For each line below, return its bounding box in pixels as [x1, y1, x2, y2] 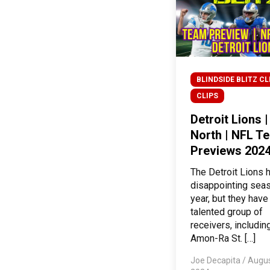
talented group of [190, 206, 263, 218]
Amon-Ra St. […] [190, 233, 256, 245]
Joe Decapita [190, 256, 242, 266]
